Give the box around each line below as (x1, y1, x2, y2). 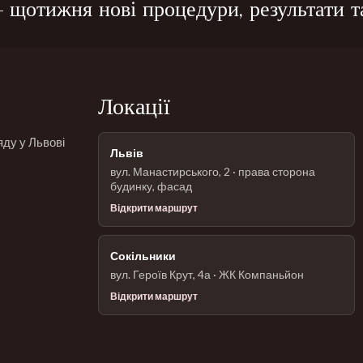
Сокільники (110, 249, 177, 263)
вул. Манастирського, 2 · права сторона (110, 164, 316, 178)
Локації (98, 92, 171, 121)
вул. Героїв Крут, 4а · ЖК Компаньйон (110, 267, 305, 281)
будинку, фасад (110, 179, 193, 193)
